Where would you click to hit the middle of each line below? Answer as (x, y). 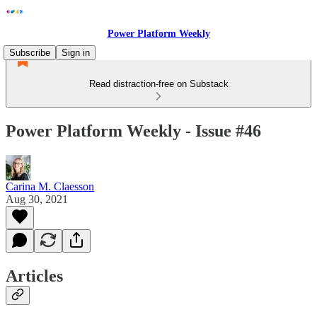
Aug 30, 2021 (37, 199)
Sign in (76, 53)
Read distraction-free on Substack (158, 84)
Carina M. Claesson (50, 186)
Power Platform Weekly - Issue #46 (133, 131)
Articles (34, 276)
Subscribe (30, 53)
